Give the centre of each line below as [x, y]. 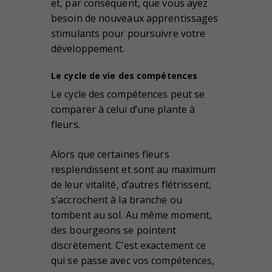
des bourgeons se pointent [114, 230]
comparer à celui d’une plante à [123, 109]
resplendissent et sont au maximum [134, 169]
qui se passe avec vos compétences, [133, 260]
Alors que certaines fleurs [110, 154]
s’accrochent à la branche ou [117, 199]
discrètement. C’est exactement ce [129, 245]
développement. [88, 49]
